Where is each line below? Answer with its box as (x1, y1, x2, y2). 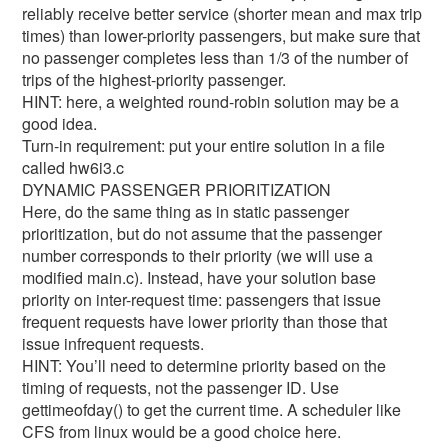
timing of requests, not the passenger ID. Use (22, 376, 340, 399)
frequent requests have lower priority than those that (22, 310, 388, 333)
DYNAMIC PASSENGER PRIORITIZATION (22, 178, 332, 201)
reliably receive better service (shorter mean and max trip (22, 2, 423, 25)
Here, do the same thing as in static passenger (22, 200, 350, 223)
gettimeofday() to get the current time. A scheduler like (22, 398, 402, 421)
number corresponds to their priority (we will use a (22, 244, 374, 267)
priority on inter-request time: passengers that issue (22, 288, 382, 311)
